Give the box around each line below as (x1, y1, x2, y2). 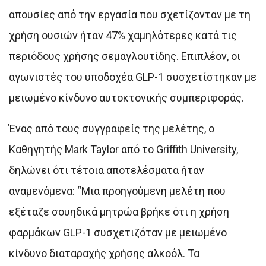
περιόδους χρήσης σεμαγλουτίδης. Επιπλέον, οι (9, 49, 240, 62)
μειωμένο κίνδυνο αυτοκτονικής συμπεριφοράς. (9, 91, 244, 104)
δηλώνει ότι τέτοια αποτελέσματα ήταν (9, 163, 204, 176)
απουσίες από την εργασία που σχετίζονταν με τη (9, 8, 251, 21)
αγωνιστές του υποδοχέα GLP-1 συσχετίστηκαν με (9, 70, 256, 83)
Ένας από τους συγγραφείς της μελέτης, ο (9, 122, 214, 135)
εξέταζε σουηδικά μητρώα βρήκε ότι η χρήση (9, 205, 229, 218)
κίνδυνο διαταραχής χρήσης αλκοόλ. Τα (9, 246, 199, 259)
